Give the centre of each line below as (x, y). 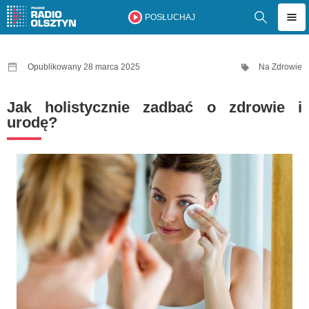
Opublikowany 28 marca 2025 (84, 67)
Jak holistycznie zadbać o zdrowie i (154, 107)
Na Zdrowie (280, 67)
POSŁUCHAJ (170, 17)
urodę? (32, 122)
